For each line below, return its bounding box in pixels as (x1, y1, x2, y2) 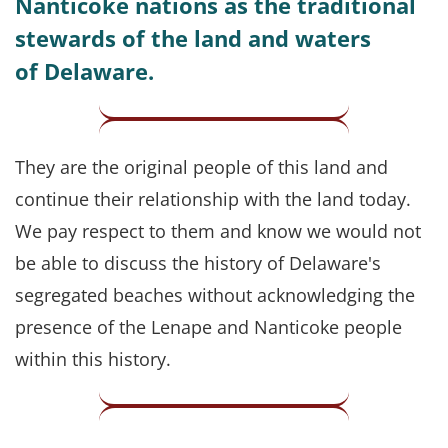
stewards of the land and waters (15, 22, 371, 53)
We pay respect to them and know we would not (15, 218, 421, 243)
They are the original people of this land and (15, 154, 388, 179)
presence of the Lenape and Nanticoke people (15, 314, 402, 339)
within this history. (15, 346, 171, 371)
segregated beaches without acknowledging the (15, 282, 415, 307)
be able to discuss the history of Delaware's (15, 250, 381, 275)
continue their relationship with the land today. (15, 186, 411, 211)
